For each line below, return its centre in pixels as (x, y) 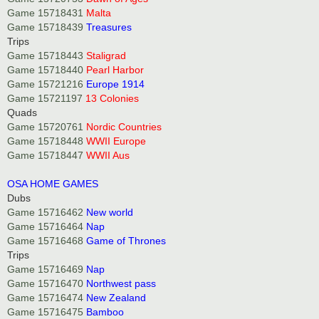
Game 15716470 (45, 283)
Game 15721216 (45, 84)
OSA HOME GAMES (53, 183)
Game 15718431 (45, 12)
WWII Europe (116, 141)
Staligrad (106, 55)
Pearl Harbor (115, 69)
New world (110, 212)
